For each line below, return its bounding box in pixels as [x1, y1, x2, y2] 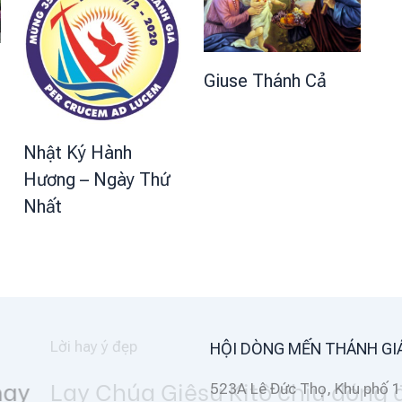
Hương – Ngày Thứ [23, 168, 170, 190]
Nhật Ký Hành [23, 141, 132, 163]
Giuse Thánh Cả [203, 69, 327, 92]
